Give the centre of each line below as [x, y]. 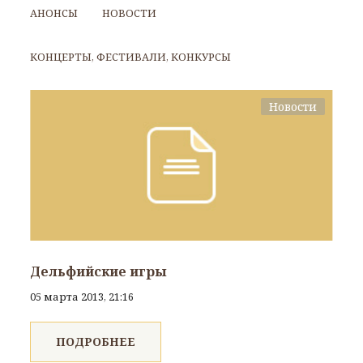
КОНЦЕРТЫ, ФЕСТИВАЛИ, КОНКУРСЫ [131, 56]
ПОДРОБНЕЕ [96, 341]
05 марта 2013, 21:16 [82, 296]
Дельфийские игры [99, 271]
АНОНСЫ [54, 13]
